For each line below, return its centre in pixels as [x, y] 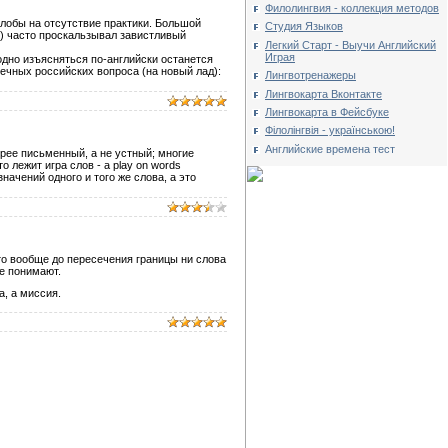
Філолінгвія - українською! [330, 130]
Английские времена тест [330, 148]
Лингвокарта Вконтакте [323, 93]
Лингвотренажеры [310, 75]
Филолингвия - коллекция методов [352, 8]
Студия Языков [304, 26]
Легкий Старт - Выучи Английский [350, 44]
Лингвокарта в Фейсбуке [327, 111]
